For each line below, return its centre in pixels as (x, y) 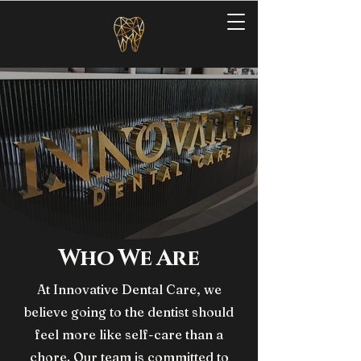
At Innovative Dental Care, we (129, 289)
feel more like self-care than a (129, 334)
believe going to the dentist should (129, 312)
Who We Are (129, 258)
